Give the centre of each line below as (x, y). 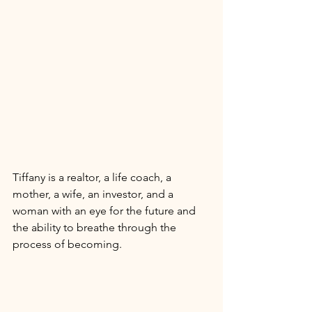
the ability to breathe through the (96, 227)
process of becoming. (69, 244)
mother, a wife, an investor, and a (94, 194)
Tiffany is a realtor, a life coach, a (93, 177)
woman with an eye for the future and (106, 210)
